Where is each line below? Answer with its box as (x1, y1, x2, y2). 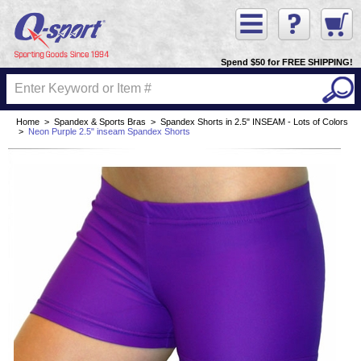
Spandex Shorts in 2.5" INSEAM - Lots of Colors (160, 117, 348, 127)
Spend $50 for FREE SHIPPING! (221, 57, 353, 68)
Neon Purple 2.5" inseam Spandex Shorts (28, 127, 190, 137)
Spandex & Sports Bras (54, 117, 146, 127)
